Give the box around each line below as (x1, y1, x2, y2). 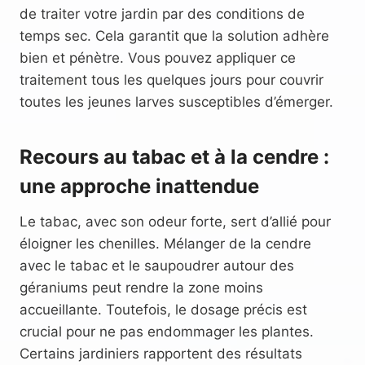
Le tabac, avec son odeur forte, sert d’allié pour (20, 213, 331, 230)
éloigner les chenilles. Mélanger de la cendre (20, 235, 311, 252)
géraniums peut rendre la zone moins (20, 279, 263, 296)
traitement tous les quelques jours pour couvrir (20, 71, 323, 88)
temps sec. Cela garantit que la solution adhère (20, 27, 329, 44)
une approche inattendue (20, 174, 259, 198)
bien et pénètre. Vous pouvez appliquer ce (20, 49, 296, 66)
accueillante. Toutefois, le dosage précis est (20, 301, 307, 318)
